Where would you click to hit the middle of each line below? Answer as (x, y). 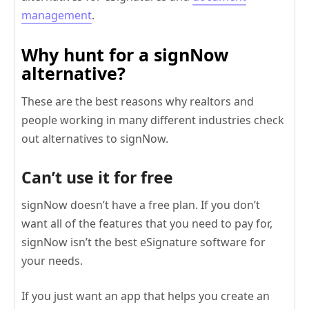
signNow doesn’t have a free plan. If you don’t (141, 205)
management (57, 16)
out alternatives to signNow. (95, 139)
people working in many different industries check (153, 120)
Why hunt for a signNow (125, 55)
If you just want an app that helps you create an (146, 296)
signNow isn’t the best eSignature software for (143, 242)
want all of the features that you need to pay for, (147, 224)
